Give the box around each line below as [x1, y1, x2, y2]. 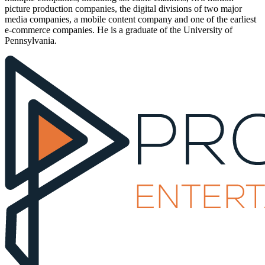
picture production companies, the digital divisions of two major [5, 4, 242, 14]
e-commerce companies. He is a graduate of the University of [5, 25, 232, 35]
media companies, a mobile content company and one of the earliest [5, 14, 256, 25]
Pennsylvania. [5, 35, 57, 46]
